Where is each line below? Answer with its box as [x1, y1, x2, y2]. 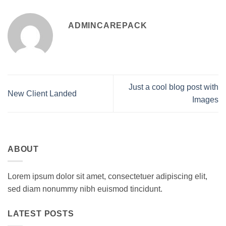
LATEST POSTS [8, 209, 74, 218]
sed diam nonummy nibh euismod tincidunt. [8, 185, 162, 194]
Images [192, 95, 218, 104]
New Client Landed [8, 89, 77, 98]
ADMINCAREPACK [68, 21, 147, 30]
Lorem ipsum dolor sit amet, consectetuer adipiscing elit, [8, 172, 207, 181]
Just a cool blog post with [129, 83, 218, 92]
